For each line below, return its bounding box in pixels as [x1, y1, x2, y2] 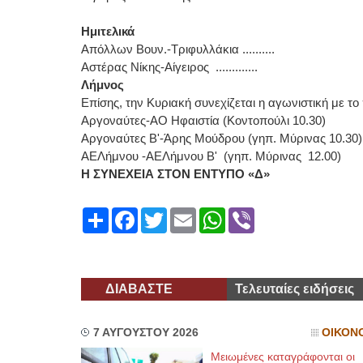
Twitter [166, 207, 205, 220]
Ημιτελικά [80, 24, 138, 38]
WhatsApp [224, 207, 285, 220]
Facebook [137, 207, 195, 220]
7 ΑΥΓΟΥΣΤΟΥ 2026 [92, 327, 199, 339]
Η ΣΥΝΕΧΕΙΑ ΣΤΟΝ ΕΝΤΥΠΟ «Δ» [80, 167, 270, 181]
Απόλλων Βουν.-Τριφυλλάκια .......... [80, 42, 275, 56]
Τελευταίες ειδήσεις [234, 282, 354, 296]
